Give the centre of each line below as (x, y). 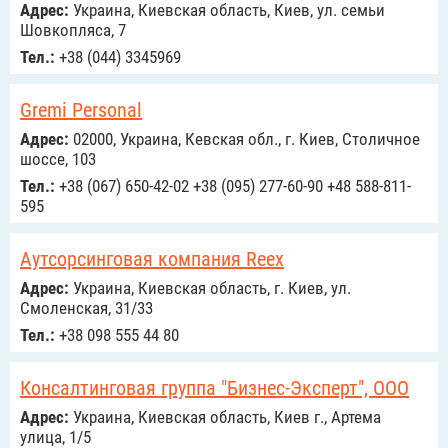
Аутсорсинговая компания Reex (152, 259)
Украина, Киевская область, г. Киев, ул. (210, 288)
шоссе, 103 (58, 159)
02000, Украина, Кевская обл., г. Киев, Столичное (244, 139)
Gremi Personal (81, 110)
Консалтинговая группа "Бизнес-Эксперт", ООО (214, 388)
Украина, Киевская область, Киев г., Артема (225, 417)
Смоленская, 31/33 (86, 308)
